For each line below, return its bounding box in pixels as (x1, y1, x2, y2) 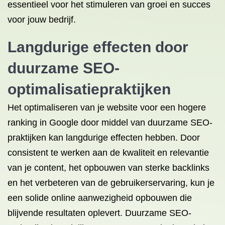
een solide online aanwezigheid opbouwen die (8, 193, 192, 203)
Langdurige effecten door (8, 39, 188, 55)
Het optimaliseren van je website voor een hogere (8, 102, 206, 113)
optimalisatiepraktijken (8, 81, 171, 97)
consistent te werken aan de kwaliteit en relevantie (8, 148, 209, 158)
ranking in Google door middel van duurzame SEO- (8, 118, 212, 128)
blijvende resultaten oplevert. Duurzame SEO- (8, 208, 191, 218)
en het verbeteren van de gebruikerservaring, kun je (8, 178, 214, 188)
